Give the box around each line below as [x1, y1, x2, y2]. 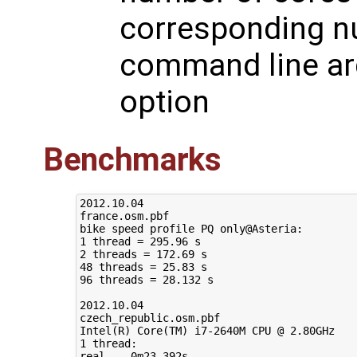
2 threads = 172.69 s [79, 248, 207, 261]
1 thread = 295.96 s [79, 235, 201, 249]
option [120, 84, 210, 121]
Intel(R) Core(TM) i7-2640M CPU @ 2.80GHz [79, 324, 335, 338]
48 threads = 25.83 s [79, 261, 207, 274]
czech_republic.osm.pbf [79, 312, 220, 325]
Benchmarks [43, 141, 222, 179]
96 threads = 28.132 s [79, 273, 214, 287]
